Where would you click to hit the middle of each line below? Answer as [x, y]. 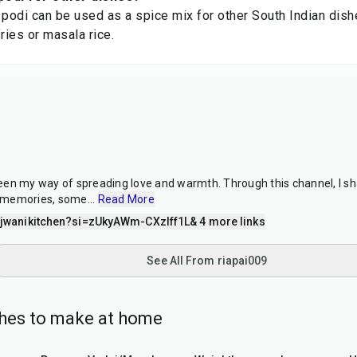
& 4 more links [228, 222]
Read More [126, 199]
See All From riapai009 [207, 261]
